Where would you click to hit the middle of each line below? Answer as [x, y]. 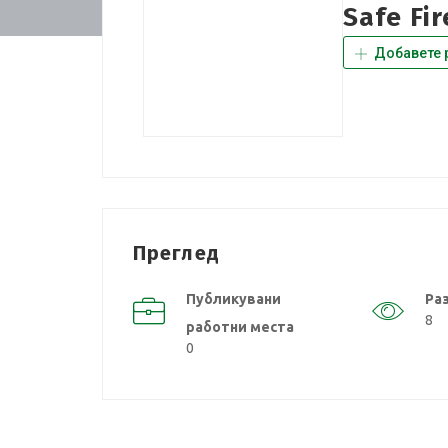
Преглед [176, 253]
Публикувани [233, 299]
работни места [240, 327]
